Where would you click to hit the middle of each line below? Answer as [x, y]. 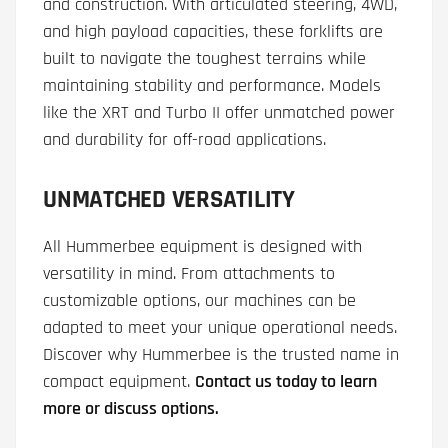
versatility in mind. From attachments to [189, 274]
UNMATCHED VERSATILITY [169, 200]
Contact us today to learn [286, 382]
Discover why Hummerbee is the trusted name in [221, 355]
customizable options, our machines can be [199, 301]
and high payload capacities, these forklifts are [213, 32]
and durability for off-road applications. [184, 140]
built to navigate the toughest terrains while [204, 59]
